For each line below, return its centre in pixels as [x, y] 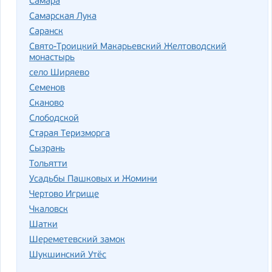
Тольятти [48, 164]
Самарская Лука [63, 17]
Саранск [46, 32]
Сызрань [47, 149]
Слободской [54, 119]
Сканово [46, 104]
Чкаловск [49, 210]
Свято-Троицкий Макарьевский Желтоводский [128, 47]
